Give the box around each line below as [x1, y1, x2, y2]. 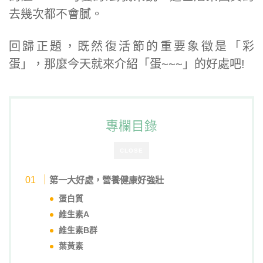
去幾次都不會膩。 [9, 8, 103, 21]
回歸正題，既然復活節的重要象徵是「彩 [9, 40, 254, 53]
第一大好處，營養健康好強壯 [49, 175, 164, 186]
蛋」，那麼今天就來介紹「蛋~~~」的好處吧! [9, 58, 245, 71]
